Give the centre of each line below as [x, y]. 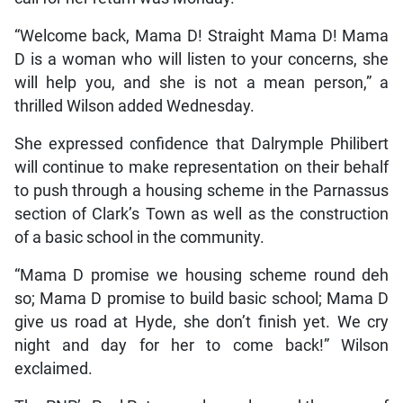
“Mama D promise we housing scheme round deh [201, 275]
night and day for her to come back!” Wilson [201, 345]
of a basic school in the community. [139, 237]
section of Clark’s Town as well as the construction [201, 214]
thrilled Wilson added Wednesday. [134, 106]
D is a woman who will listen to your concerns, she [201, 59]
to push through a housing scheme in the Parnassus [201, 190]
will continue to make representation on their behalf [201, 167]
